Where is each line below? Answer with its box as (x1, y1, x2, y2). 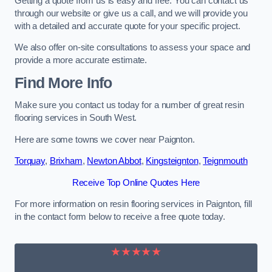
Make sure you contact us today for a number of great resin (15, 100, 244, 110)
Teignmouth (203, 156, 248, 166)
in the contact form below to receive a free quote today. (15, 212, 225, 222)
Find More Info (15, 74, 112, 91)
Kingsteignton (146, 156, 199, 166)
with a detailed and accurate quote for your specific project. (15, 21, 241, 31)
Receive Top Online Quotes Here (72, 177, 200, 188)
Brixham (49, 156, 83, 166)
